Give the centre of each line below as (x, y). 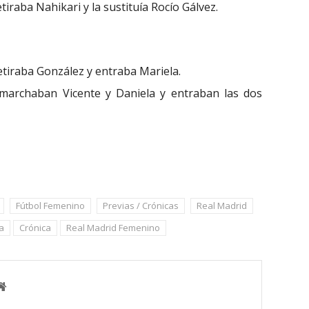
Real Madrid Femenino (113, 227)
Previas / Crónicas (141, 205)
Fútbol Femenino (50, 205)
